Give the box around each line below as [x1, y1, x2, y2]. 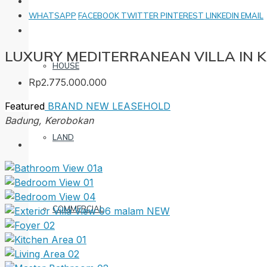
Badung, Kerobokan [5, 114, 94, 126]
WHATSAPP [29, 11, 76, 20]
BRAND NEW [45, 100, 112, 112]
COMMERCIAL [52, 204, 104, 213]
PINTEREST [160, 11, 206, 20]
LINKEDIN [206, 11, 241, 20]
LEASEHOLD [112, 100, 170, 112]
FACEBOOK [78, 11, 121, 20]
